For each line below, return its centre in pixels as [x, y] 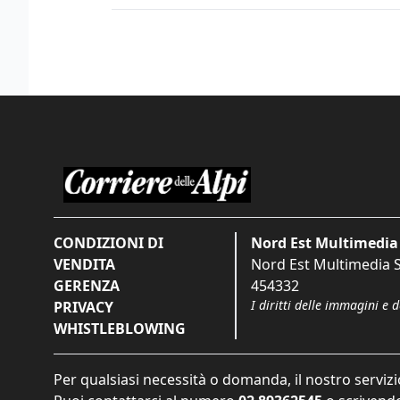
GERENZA [87, 286]
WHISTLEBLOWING [120, 329]
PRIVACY [83, 308]
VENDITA [84, 265]
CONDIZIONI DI [108, 243]
